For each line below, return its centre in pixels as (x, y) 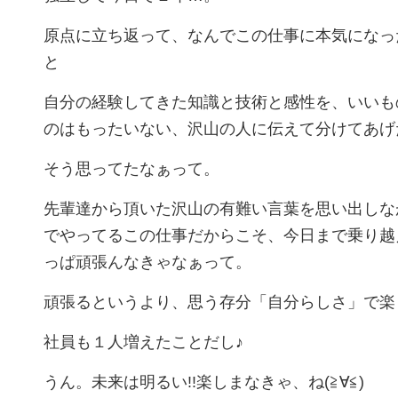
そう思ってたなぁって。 (131, 169)
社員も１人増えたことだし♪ (143, 342)
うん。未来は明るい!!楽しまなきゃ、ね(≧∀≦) (204, 382)
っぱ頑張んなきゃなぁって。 (147, 262)
